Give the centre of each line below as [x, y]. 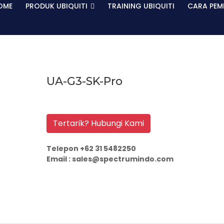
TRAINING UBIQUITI [141, 6]
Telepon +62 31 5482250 [91, 148]
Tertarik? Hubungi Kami [98, 123]
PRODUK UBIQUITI [57, 6]
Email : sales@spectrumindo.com [110, 159]
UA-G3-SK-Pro [84, 81]
